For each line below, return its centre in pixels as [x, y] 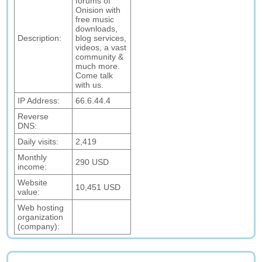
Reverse [33, 116]
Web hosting [41, 208]
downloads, [97, 29]
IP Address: [39, 101]
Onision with [98, 10]
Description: [40, 38]
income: [32, 167]
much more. [98, 66]
